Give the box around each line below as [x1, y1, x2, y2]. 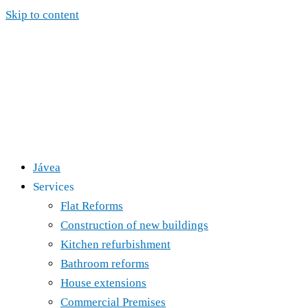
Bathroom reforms [60, 257, 149, 270]
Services [33, 180, 74, 193]
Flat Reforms [60, 199, 123, 212]
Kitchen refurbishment [60, 238, 170, 251]
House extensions [60, 276, 146, 289]
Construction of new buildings [60, 219, 208, 232]
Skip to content [5, 8, 79, 21]
